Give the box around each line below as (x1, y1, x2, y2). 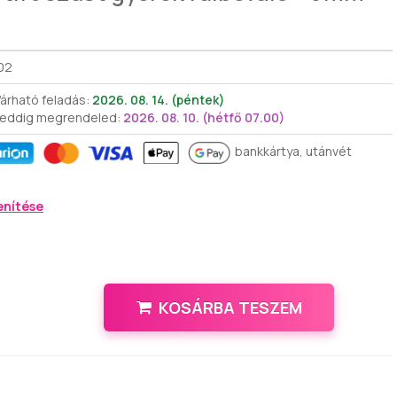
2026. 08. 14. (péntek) (92, 90, 225, 108)
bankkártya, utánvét (231, 142, 352, 160)
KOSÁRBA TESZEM (158, 296, 302, 318)
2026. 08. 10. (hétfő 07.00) (123, 108, 284, 126)
